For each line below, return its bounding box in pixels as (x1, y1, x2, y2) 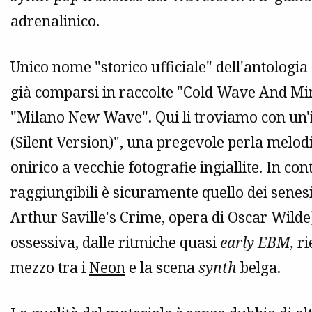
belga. (237, 258, 281, 278)
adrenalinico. (10, 11, 100, 31)
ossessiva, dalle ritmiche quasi (10, 233, 220, 253)
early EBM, (220, 233, 297, 253)
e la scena (125, 258, 198, 278)
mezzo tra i (10, 258, 89, 278)
